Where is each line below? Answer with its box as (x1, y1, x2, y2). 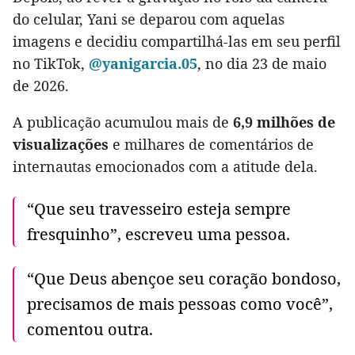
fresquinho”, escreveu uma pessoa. (27, 223, 290, 246)
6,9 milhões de (233, 113, 335, 132)
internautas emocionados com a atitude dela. (13, 157, 318, 177)
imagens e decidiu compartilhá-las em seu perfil (13, 32, 341, 52)
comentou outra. (27, 319, 153, 341)
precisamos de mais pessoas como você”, (27, 293, 333, 315)
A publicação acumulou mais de (13, 113, 233, 132)
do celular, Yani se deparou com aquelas (13, 10, 284, 29)
